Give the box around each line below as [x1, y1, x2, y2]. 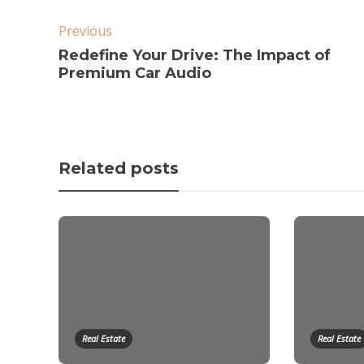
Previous [58, 21, 112, 40]
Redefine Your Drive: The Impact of [58, 45, 331, 64]
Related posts [58, 158, 179, 178]
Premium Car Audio [58, 63, 211, 82]
